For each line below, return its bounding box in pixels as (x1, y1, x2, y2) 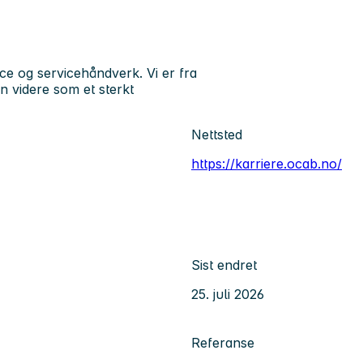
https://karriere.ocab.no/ (191, 156, 342, 173)
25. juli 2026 (191, 286, 264, 303)
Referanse (191, 335, 254, 352)
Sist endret (191, 257, 257, 274)
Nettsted (191, 126, 242, 143)
